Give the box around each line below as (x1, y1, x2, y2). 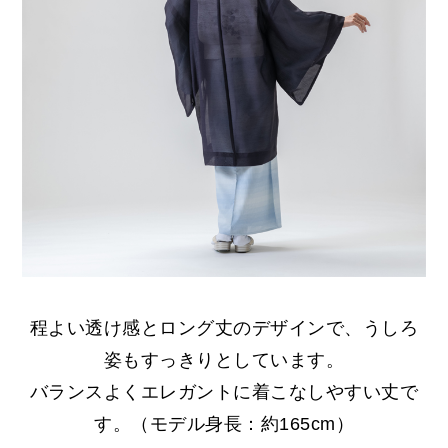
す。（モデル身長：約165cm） (94, 414, 354, 435)
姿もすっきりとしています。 (103, 350, 345, 371)
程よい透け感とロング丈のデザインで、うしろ (29, 318, 419, 339)
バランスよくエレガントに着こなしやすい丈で (29, 382, 419, 403)
